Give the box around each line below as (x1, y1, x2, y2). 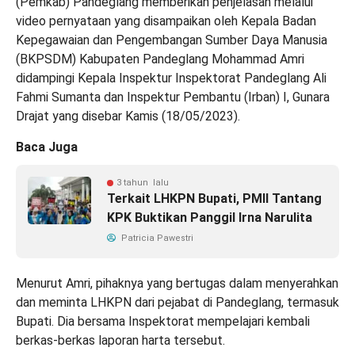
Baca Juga (16, 139, 78, 155)
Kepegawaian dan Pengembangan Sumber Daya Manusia (16, 32, 327, 48)
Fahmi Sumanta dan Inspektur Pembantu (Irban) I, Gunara (16, 90, 330, 105)
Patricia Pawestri (119, 233, 193, 244)
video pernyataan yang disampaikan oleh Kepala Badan (16, 13, 316, 29)
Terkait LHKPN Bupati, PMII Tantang (107, 191, 322, 207)
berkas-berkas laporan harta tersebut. (16, 333, 225, 349)
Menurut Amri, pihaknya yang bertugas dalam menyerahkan (16, 276, 338, 292)
